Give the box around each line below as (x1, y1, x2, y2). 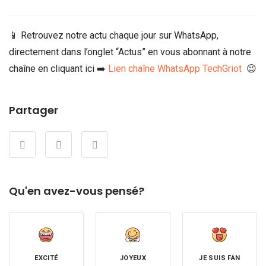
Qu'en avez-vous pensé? (9, 183, 144, 199)
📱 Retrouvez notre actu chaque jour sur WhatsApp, (9, 30, 218, 42)
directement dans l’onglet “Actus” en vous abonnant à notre (9, 46, 251, 58)
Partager (9, 103, 58, 118)
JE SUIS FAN (199, 254, 240, 262)
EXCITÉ (34, 254, 58, 262)
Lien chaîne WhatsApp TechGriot (108, 63, 242, 75)
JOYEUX (119, 254, 147, 262)
